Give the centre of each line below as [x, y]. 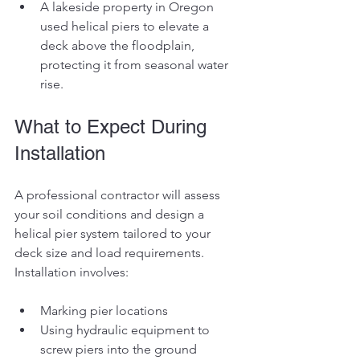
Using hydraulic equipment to [127, 329]
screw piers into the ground [119, 349]
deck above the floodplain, [119, 45]
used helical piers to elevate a [126, 26]
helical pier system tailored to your [114, 233]
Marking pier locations [104, 310]
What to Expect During [113, 126]
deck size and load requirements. [111, 252]
